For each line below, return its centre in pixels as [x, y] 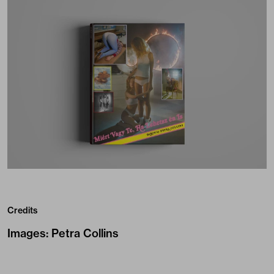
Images [27, 233]
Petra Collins [85, 233]
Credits [22, 210]
